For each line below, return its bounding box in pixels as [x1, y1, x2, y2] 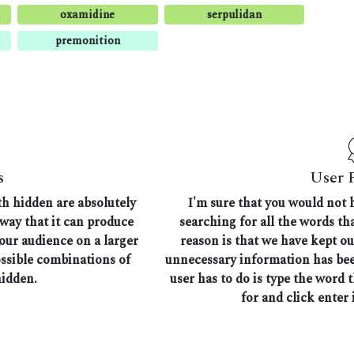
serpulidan [207, 6, 262, 23]
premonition [55, 32, 120, 49]
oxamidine [60, 6, 115, 23]
